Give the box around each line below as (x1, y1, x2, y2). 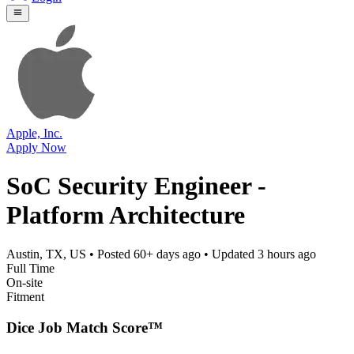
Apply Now (6, 140, 66, 154)
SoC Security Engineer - (6, 171, 266, 201)
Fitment (6, 289, 44, 303)
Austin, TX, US (6, 247, 86, 261)
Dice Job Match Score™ (6, 318, 163, 336)
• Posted (86, 247, 134, 261)
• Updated (201, 247, 258, 261)
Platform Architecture (6, 201, 245, 230)
